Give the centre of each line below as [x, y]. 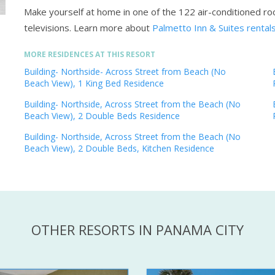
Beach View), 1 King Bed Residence [94, 83]
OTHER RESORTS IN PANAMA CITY [137, 230]
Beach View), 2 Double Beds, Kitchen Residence [119, 149]
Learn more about [112, 28]
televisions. [49, 28]
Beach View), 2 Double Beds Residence [102, 116]
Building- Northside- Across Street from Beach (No [125, 72]
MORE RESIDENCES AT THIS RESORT [90, 55]
